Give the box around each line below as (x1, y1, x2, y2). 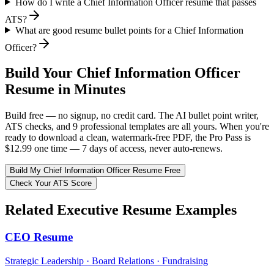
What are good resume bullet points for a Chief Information (15, 24, 243, 35)
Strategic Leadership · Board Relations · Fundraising (5, 255, 208, 266)
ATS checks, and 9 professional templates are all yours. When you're (5, 121, 269, 132)
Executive (57, 202, 119, 218)
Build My (10, 166, 43, 176)
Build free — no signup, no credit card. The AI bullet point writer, (5, 110, 259, 121)
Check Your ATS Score (10, 179, 92, 188)
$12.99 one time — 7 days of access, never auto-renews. (5, 143, 223, 154)
